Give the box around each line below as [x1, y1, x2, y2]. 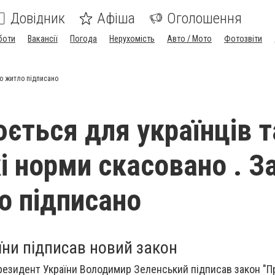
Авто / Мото [167, 34, 212, 44]
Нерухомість [109, 34, 155, 44]
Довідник [10, 10, 65, 27]
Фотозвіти [224, 34, 262, 44]
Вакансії [28, 34, 58, 44]
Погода [70, 34, 97, 44]
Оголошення [167, 10, 242, 27]
